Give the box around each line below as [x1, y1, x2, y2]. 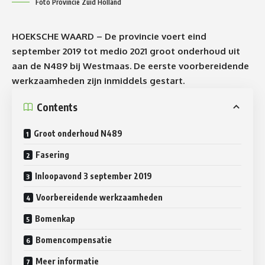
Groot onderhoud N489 [34, 128, 122, 139]
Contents [37, 100, 77, 114]
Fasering [35, 150, 69, 160]
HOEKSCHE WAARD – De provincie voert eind [12, 31, 206, 43]
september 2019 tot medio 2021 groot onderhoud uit [12, 46, 240, 57]
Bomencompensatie [35, 235, 112, 245]
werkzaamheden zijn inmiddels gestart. [12, 75, 185, 87]
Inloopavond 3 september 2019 [35, 171, 152, 182]
